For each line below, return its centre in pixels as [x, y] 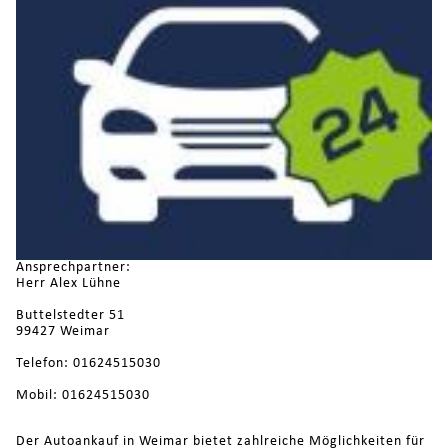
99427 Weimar [62, 331]
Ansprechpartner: [73, 267]
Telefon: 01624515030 [88, 363]
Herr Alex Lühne [68, 283]
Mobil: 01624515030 [82, 395]
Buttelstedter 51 [70, 315]
